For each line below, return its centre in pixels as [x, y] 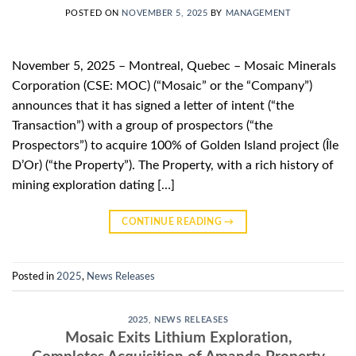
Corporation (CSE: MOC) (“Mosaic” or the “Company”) [162, 86]
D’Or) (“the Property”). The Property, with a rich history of [173, 166]
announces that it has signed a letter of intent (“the [153, 106]
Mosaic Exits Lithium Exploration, [178, 338]
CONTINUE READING [173, 222]
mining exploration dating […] [93, 186]
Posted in [34, 276]
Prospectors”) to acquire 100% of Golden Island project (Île [175, 146]
